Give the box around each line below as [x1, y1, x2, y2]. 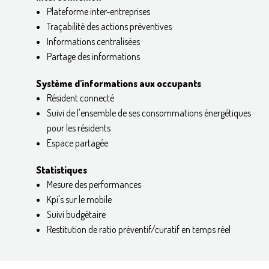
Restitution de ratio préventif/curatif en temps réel [46, 223, 231, 235]
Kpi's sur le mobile [46, 193, 112, 205]
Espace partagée [46, 136, 108, 149]
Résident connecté [46, 91, 114, 104]
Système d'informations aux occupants [36, 77, 201, 89]
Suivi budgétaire [46, 208, 106, 220]
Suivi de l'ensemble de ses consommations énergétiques [46, 106, 251, 119]
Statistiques [36, 163, 87, 176]
